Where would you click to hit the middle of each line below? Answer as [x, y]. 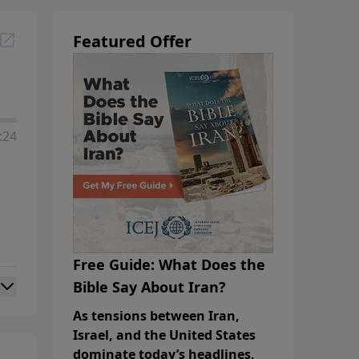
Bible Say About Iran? [149, 286]
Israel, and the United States [164, 335]
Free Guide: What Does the [169, 264]
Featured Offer [132, 41]
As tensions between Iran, [156, 315]
